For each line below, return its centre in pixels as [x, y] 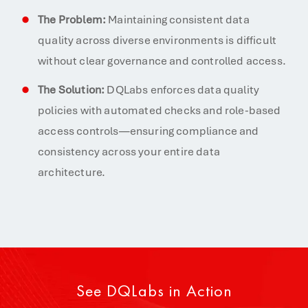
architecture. [72, 172]
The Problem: [72, 20]
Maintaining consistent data [178, 20]
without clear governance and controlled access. [162, 61]
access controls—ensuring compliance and [148, 131]
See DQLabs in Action [154, 290]
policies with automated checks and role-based [159, 110]
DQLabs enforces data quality [182, 90]
